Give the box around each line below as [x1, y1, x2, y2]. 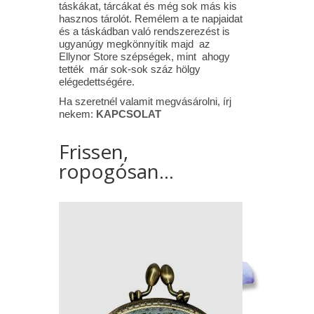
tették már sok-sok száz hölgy [58, 63, 200, 75]
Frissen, [58, 138, 128, 165]
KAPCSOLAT [95, 108, 161, 120]
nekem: [58, 108, 96, 120]
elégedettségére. [58, 76, 135, 88]
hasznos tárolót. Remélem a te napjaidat [58, 13, 243, 25]
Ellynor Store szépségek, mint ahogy [58, 50, 230, 62]
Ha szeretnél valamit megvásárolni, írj [58, 95, 231, 107]
